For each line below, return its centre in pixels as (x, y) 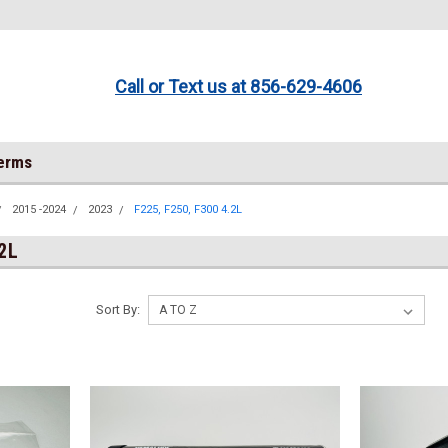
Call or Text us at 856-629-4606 (238, 86)
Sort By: (117, 309)
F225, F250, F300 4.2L (187, 209)
